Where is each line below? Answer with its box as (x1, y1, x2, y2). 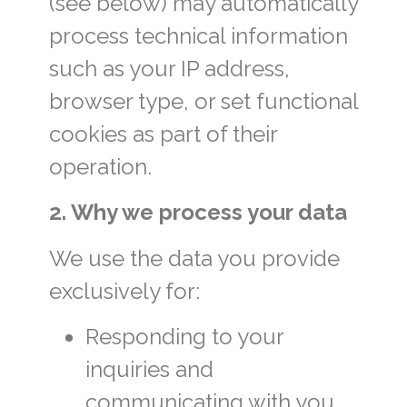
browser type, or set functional (48, 87, 358, 114)
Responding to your (84, 323, 283, 351)
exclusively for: (48, 277, 200, 304)
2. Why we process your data (48, 199, 347, 226)
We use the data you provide (48, 244, 340, 272)
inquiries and (84, 356, 213, 383)
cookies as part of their (48, 120, 277, 147)
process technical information (48, 22, 348, 49)
